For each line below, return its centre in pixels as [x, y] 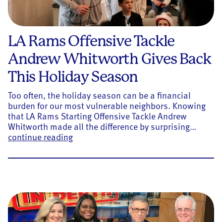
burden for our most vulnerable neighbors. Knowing [107, 106]
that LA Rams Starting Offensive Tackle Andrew [97, 116]
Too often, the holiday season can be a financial [99, 95]
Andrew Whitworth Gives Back [110, 59]
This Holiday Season [73, 77]
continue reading [40, 137]
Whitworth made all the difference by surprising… [102, 126]
